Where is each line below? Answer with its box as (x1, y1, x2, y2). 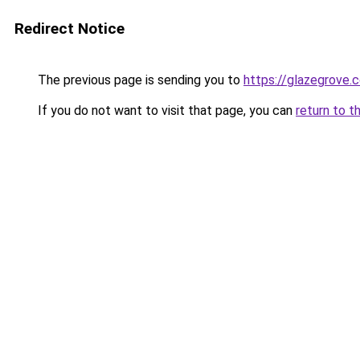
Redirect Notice (14, 19, 125, 38)
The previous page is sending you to (35, 72, 243, 88)
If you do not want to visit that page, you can (35, 103, 296, 118)
